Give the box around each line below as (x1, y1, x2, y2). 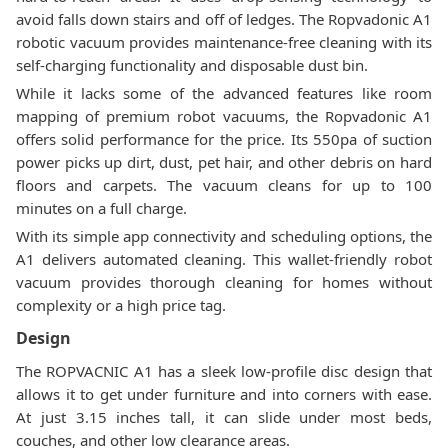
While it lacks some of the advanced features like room (16, 83, 432, 103)
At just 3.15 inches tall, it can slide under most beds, (16, 407, 432, 427)
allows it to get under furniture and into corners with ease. (16, 384, 432, 404)
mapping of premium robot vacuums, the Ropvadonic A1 (16, 106, 432, 126)
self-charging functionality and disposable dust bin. (16, 55, 368, 75)
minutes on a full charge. (16, 198, 187, 218)
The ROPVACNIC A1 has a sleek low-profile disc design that (16, 361, 432, 381)
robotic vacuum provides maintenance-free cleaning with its (16, 32, 432, 52)
